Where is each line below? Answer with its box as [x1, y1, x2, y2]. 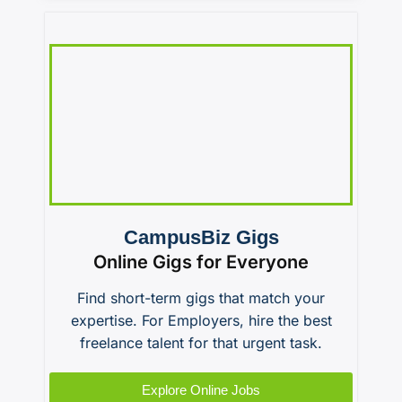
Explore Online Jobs [142, 381, 260, 398]
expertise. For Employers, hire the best [70, 310, 332, 329]
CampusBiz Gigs [123, 225, 279, 249]
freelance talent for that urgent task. [80, 333, 322, 352]
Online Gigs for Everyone [93, 250, 309, 273]
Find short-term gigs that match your [77, 288, 325, 307]
